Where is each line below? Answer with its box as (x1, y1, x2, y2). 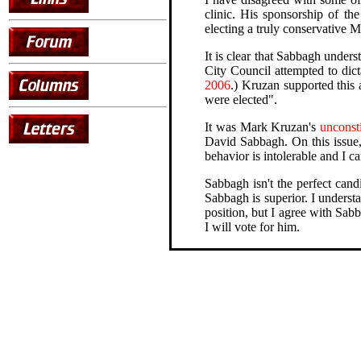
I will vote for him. (205, 219, 300, 234)
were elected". (205, 92, 277, 106)
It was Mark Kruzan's (205, 119, 321, 134)
